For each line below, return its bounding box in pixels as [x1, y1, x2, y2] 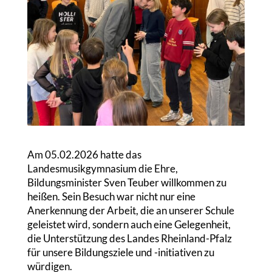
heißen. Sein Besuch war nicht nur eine [27, 189, 195, 203]
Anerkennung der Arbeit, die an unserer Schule [27, 203, 234, 217]
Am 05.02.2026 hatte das [27, 148, 141, 161]
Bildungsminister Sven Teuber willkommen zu [27, 175, 226, 189]
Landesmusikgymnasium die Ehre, [27, 161, 178, 175]
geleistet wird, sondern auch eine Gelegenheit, [27, 217, 231, 231]
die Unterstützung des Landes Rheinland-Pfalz [27, 231, 232, 245]
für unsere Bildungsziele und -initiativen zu [27, 245, 214, 259]
